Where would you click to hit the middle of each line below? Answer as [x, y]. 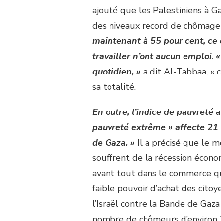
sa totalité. [114, 87]
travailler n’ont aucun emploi [152, 56]
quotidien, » [116, 71]
